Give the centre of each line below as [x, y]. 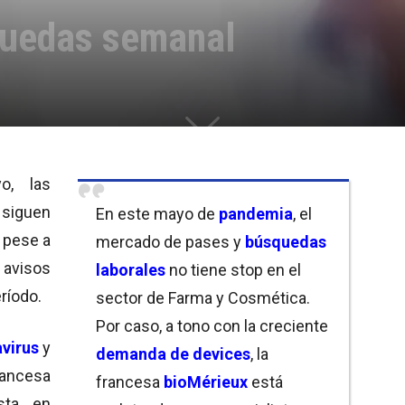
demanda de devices [173, 353]
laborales [131, 269]
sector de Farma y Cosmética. [203, 297]
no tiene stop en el [233, 269]
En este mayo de [157, 213]
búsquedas [286, 241]
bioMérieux [206, 381]
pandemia [256, 213]
